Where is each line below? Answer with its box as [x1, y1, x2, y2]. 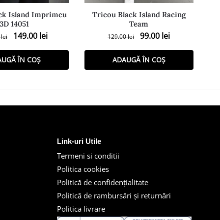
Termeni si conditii [57, 151, 119, 161]
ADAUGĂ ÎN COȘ [112, 55, 165, 65]
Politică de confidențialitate [57, 177, 148, 188]
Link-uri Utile [57, 137, 101, 146]
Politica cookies [57, 164, 109, 174]
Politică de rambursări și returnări [57, 191, 171, 201]
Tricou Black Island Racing [92, 10, 186, 20]
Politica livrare [57, 204, 105, 214]
